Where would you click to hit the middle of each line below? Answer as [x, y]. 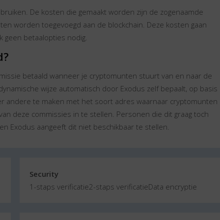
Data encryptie [173, 187]
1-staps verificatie [59, 187]
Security [44, 174]
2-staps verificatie [119, 187]
